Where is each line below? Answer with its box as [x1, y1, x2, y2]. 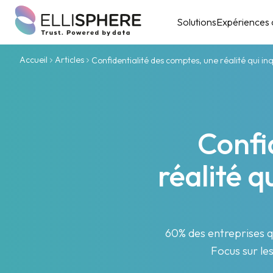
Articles [55, 54, 85, 66]
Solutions [177, 16, 217, 29]
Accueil [19, 54, 48, 66]
